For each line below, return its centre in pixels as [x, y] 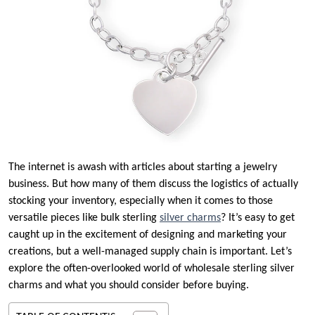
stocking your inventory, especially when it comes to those [141, 201]
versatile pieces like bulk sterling [84, 218]
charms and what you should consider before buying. [130, 286]
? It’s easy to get [258, 218]
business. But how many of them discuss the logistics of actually [153, 185]
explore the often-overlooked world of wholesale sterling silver [152, 269]
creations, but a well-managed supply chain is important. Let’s [150, 252]
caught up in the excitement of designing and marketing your [148, 235]
